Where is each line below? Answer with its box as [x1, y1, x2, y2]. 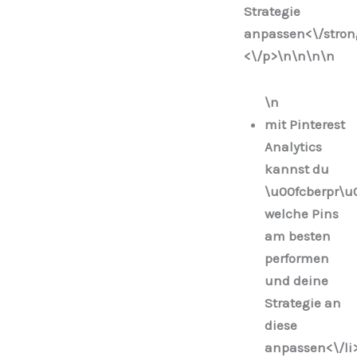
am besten [264, 227, 331, 244]
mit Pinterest [264, 116, 345, 132]
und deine [264, 272, 328, 288]
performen [264, 249, 329, 266]
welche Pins [264, 205, 339, 222]
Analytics [264, 138, 322, 155]
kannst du [264, 160, 329, 177]
